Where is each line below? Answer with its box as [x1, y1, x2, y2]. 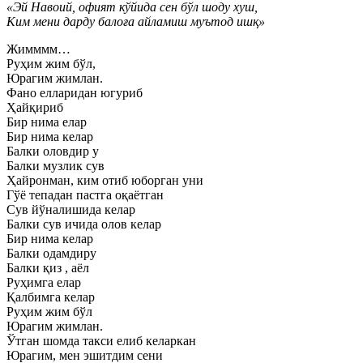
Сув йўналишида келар [6, 203, 135, 216]
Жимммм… [6, 42, 70, 56]
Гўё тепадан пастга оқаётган [6, 188, 164, 202]
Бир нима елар [6, 115, 87, 129]
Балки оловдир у [6, 144, 99, 158]
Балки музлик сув [6, 159, 105, 173]
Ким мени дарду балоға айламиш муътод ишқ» [6, 15, 265, 28]
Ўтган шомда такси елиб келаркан [6, 334, 196, 348]
